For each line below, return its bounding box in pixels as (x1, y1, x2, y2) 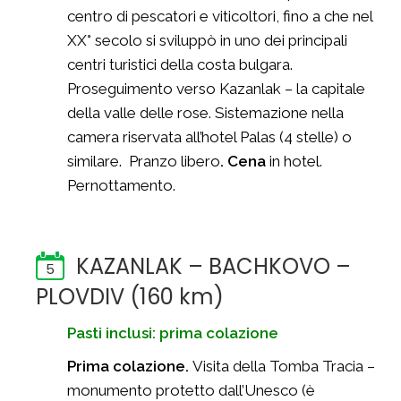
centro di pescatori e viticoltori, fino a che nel (67, 7, 372, 25)
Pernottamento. (67, 176, 175, 194)
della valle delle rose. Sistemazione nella (67, 104, 344, 122)
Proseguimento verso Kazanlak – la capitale (67, 80, 365, 98)
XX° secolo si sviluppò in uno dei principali (67, 31, 347, 49)
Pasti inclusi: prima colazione (67, 324, 278, 342)
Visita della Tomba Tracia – (192, 357, 375, 375)
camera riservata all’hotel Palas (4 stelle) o (67, 128, 352, 146)
